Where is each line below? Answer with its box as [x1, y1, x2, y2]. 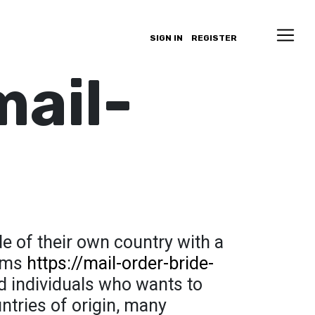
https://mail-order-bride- [27, 253, 214, 274]
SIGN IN [150, 33, 183, 43]
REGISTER [191, 33, 237, 43]
